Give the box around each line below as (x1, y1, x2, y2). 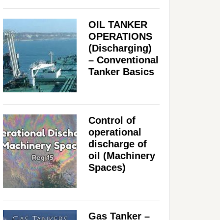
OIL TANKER (88, 19, 147, 30)
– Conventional (88, 54, 159, 65)
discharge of (88, 138, 147, 149)
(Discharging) (88, 42, 152, 54)
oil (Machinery (88, 150, 155, 161)
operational (88, 126, 141, 137)
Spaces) (88, 162, 126, 173)
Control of (88, 114, 136, 126)
